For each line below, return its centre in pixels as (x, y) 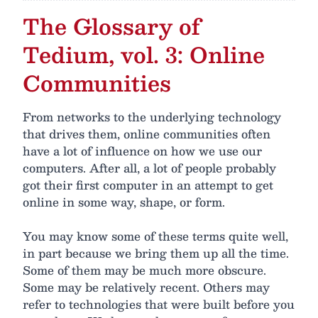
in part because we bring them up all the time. (156, 253)
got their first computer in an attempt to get (148, 185)
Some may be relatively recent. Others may (146, 287)
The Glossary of (111, 26)
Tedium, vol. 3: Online (144, 55)
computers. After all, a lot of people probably (149, 168)
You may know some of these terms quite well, (155, 236)
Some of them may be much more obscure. (144, 270)
